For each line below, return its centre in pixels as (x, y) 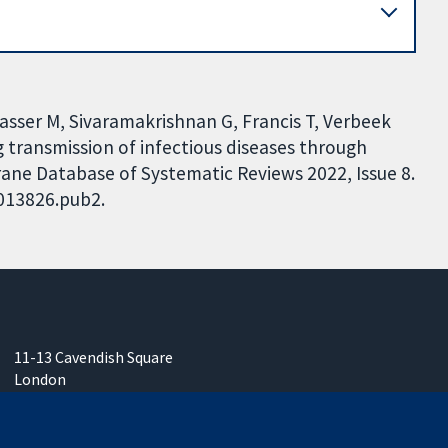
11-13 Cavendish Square (94, 357)
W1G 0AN (45, 401)
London (40, 379)
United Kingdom (70, 423)
